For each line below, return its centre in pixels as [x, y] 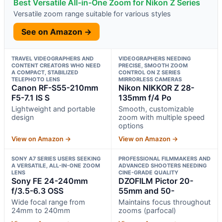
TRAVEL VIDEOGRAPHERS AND [53, 58]
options [131, 125]
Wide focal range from [48, 202]
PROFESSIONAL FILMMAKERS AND [164, 158]
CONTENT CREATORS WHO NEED [56, 65]
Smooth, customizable [156, 109]
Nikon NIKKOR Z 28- [156, 87]
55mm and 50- [146, 191]
